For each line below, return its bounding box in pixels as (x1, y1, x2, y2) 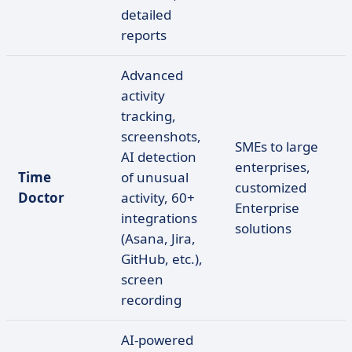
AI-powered (121, 331, 193, 349)
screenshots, (121, 127, 201, 145)
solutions (235, 219, 291, 237)
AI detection (121, 148, 196, 166)
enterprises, (235, 158, 310, 176)
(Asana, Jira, (121, 229, 196, 247)
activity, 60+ (121, 189, 195, 207)
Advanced (121, 66, 183, 84)
